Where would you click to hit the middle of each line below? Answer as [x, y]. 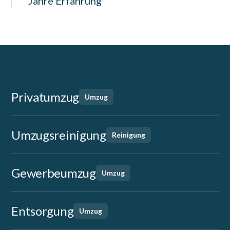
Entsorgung [43, 211]
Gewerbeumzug [54, 173]
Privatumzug [45, 97]
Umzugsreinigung [59, 135]
